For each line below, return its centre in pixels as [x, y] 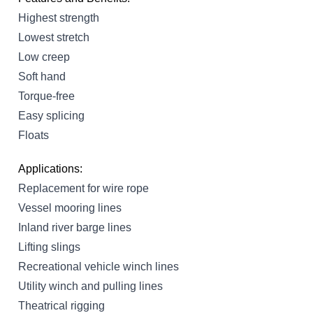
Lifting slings [49, 247]
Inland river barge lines [75, 227]
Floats [34, 135]
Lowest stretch [54, 37]
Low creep [44, 57]
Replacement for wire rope [83, 188]
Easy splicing [51, 115]
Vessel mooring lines [70, 208]
